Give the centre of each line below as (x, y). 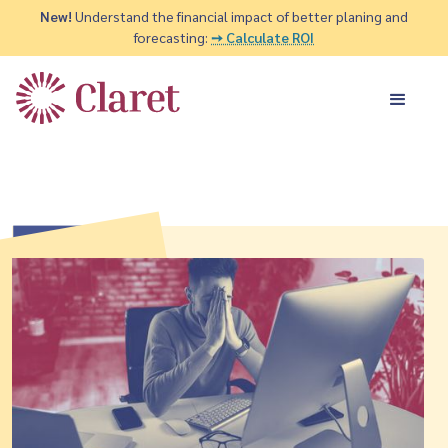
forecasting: (172, 37)
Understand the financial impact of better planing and (240, 16)
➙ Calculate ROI (262, 37)
